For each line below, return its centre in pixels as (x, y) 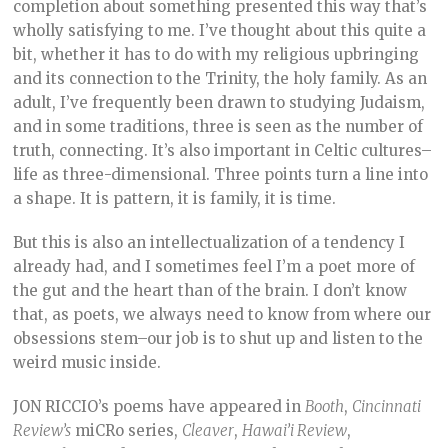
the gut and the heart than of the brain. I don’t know (210, 291)
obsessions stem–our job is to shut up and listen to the (218, 339)
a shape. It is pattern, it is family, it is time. (175, 199)
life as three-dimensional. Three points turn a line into (221, 175)
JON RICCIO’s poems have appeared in (159, 407)
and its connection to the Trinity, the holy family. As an (220, 79)
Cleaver (208, 431)
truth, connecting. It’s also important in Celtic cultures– (223, 151)
